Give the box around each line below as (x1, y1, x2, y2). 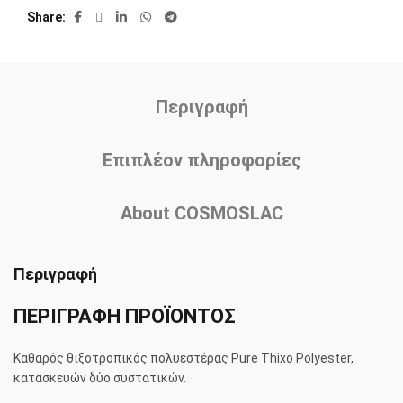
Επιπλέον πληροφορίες (102, 149, 301, 172)
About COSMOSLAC (120, 202, 283, 225)
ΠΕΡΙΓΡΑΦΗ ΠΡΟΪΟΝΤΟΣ (13, 305, 236, 328)
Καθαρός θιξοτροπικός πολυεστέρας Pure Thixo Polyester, (13, 351, 354, 366)
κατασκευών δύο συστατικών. (13, 371, 186, 386)
